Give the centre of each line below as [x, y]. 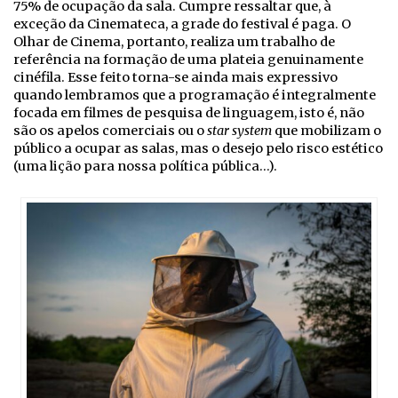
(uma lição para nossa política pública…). [147, 167]
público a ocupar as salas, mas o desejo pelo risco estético [198, 149]
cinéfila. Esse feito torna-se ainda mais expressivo [175, 78]
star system [239, 131]
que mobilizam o [326, 131]
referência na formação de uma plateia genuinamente [188, 60]
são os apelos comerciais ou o [110, 131]
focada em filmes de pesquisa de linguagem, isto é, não [189, 113]
